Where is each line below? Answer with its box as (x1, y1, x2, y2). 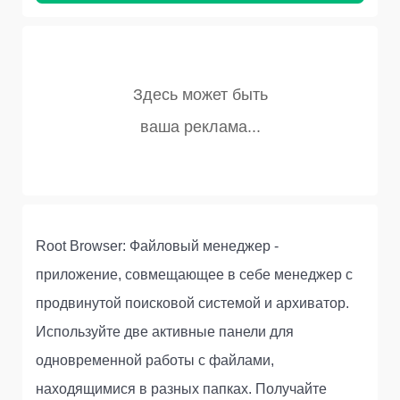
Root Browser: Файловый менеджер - (36, 238, 279, 254)
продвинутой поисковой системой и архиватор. (36, 296, 349, 312)
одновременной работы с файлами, (36, 353, 274, 369)
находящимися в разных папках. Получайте (36, 381, 327, 397)
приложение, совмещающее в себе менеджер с (36, 267, 353, 283)
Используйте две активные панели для (36, 324, 294, 340)
